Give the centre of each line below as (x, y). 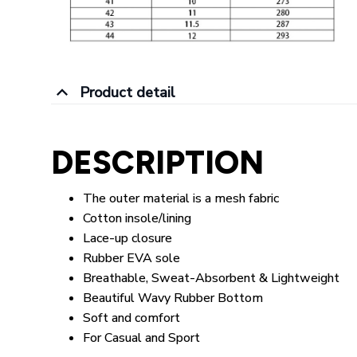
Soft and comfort (131, 318)
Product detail (127, 92)
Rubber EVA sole (131, 259)
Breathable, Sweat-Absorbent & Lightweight (211, 279)
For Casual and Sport (141, 338)
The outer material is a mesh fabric (181, 199)
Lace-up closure (127, 239)
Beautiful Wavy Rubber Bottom (173, 298)
